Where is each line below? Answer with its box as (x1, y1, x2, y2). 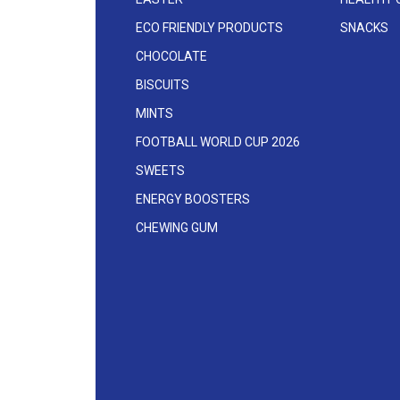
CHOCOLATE (136, 49, 207, 64)
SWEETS (136, 163, 185, 179)
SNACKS (340, 21, 389, 36)
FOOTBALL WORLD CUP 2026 (136, 135, 300, 150)
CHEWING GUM (136, 221, 218, 236)
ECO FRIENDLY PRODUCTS (136, 21, 283, 36)
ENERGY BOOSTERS (136, 192, 250, 207)
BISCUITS (136, 78, 189, 93)
